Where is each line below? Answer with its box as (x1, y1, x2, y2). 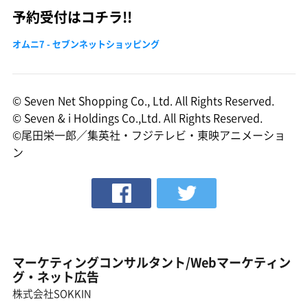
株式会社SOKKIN (12, 286, 91, 302)
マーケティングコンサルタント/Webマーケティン (12, 253, 291, 272)
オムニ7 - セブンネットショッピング (12, 37, 159, 51)
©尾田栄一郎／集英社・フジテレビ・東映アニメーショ (12, 126, 285, 144)
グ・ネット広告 (12, 267, 99, 287)
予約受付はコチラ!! (12, 7, 132, 27)
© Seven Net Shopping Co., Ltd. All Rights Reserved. (12, 92, 274, 109)
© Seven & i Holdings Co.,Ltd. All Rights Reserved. (12, 109, 263, 126)
